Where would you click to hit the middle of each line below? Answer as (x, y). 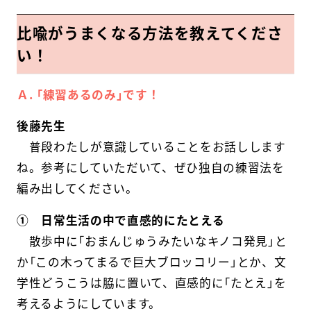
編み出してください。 (77, 188)
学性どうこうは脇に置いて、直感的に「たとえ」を (151, 283)
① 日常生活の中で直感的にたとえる (120, 220)
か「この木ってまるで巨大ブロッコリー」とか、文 (151, 262)
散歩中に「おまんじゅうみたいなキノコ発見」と (152, 241)
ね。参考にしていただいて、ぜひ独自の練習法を (150, 167)
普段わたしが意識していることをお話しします (151, 146)
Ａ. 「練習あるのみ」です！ (88, 94)
